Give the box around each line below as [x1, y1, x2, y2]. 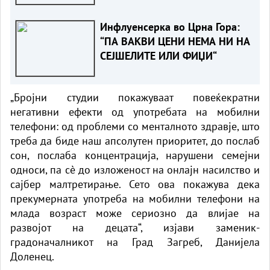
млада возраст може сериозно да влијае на [10, 206, 260, 220]
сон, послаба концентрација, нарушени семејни [10, 148, 260, 162]
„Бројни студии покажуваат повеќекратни [10, 90, 260, 104]
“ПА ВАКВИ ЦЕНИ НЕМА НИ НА [99, 34, 250, 48]
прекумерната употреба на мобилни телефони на [10, 191, 260, 206]
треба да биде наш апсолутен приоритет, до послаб [10, 133, 260, 148]
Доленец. [10, 249, 54, 263]
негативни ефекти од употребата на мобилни [10, 104, 260, 119]
